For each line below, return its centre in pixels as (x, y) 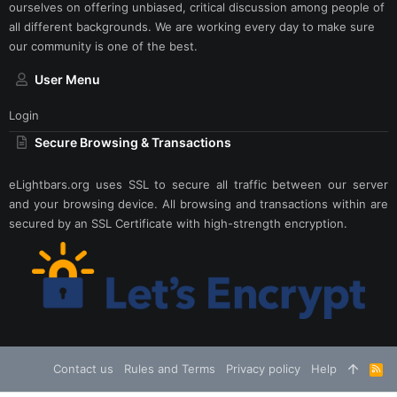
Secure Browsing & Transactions (133, 142)
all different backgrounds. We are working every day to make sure (192, 27)
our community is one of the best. (103, 46)
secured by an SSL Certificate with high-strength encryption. (178, 223)
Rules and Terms (170, 369)
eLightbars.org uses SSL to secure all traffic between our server (198, 184)
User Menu (68, 79)
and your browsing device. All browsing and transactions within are (198, 204)
